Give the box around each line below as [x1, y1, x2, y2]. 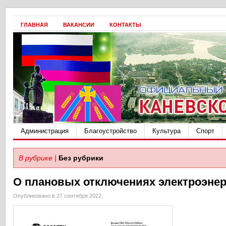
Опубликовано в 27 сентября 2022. [13, 193, 103, 199]
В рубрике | [19, 154, 56, 162]
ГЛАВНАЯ [21, 22, 48, 28]
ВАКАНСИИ [63, 22, 94, 28]
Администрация [21, 127, 69, 135]
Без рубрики [59, 154, 103, 162]
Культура [152, 127, 181, 135]
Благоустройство [84, 127, 137, 135]
